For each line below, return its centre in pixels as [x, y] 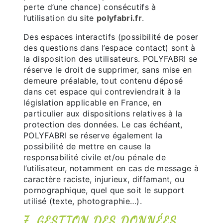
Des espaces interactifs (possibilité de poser [111, 37]
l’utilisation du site [60, 18]
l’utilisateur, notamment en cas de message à [111, 168]
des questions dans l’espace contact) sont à [110, 48]
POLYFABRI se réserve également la [93, 135]
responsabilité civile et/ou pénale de [95, 157]
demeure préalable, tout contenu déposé [103, 81]
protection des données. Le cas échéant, [103, 124]
